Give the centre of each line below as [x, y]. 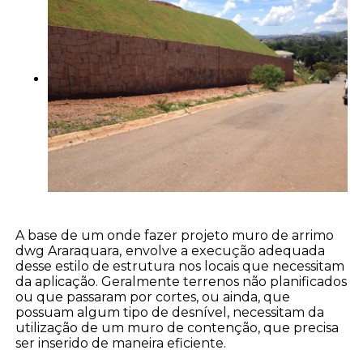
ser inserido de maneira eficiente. [121, 344]
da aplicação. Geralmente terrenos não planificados [181, 282]
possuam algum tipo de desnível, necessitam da [170, 313]
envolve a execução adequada [226, 251]
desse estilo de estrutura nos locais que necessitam [180, 267]
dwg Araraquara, [69, 251]
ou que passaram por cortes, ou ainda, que [153, 297]
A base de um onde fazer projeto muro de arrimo [175, 236]
